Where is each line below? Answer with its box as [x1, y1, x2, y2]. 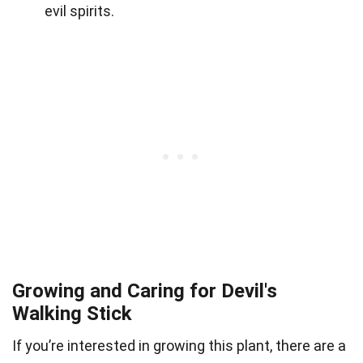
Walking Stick [12, 301, 132, 325]
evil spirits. [45, 2, 114, 19]
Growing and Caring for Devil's [12, 279, 277, 302]
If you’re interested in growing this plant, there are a [12, 336, 346, 354]
